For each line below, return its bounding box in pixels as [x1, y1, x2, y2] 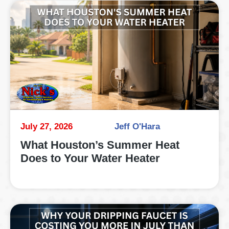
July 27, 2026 [20, 121, 73, 131]
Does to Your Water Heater [20, 151, 160, 165]
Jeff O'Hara [114, 121, 160, 131]
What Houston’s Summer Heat [20, 138, 179, 151]
